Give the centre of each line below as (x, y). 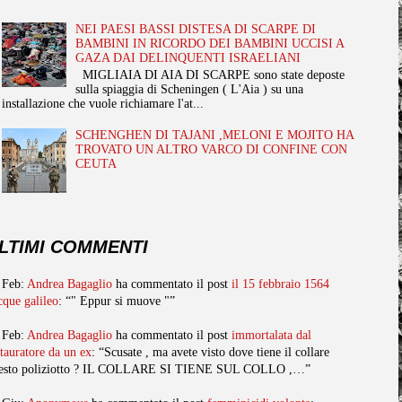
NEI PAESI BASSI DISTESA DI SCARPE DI (196, 29)
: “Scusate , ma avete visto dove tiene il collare (210, 352)
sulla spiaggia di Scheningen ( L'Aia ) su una (190, 89)
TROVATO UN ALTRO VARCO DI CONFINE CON (212, 150)
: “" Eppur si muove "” (117, 301)
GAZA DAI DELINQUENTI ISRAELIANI (188, 57)
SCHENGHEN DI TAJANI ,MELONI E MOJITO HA (215, 135)
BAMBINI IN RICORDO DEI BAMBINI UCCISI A (210, 43)
